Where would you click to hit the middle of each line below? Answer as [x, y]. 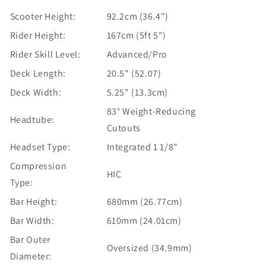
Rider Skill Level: [45, 54]
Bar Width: [32, 220]
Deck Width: [36, 92]
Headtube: [32, 119]
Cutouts [123, 128]
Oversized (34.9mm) [149, 248]
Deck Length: [38, 73]
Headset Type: [40, 147]
